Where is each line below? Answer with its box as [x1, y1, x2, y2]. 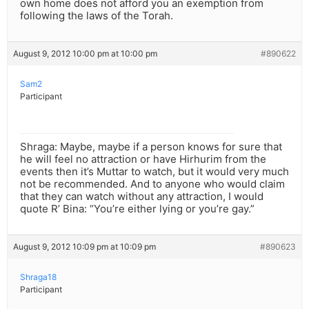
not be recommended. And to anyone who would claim [20, 177, 285, 191]
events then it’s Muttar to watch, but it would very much [20, 165, 289, 179]
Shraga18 [20, 272, 57, 283]
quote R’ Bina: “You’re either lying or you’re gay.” [20, 202, 255, 216]
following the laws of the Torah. [20, 9, 173, 23]
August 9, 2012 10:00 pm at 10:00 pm [13, 48, 157, 59]
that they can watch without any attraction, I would [20, 190, 263, 203]
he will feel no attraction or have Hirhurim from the [20, 152, 266, 166]
